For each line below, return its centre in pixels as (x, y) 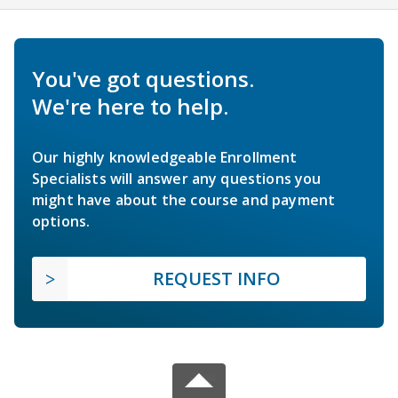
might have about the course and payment (184, 199)
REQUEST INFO (217, 278)
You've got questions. (143, 78)
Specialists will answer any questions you (177, 178)
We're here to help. (130, 106)
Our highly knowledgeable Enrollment (165, 157)
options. (61, 221)
